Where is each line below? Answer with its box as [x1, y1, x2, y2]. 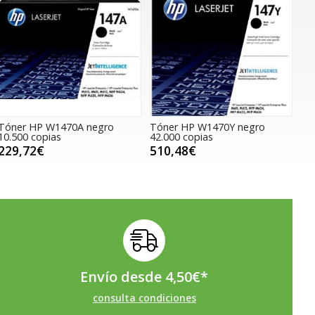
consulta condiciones [92, 290, 196, 304]
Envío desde [80, 266, 166, 286]
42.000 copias [149, 130, 213, 144]
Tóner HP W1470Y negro [149, 120, 265, 134]
